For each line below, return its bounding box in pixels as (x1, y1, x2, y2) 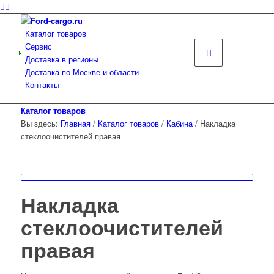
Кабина (166, 117, 193, 129)
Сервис (24, 40, 52, 52)
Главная (60, 117, 91, 129)
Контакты (24, 79, 59, 91)
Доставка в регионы (24, 53, 98, 65)
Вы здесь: (20, 117, 58, 129)
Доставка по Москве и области (24, 66, 139, 78)
